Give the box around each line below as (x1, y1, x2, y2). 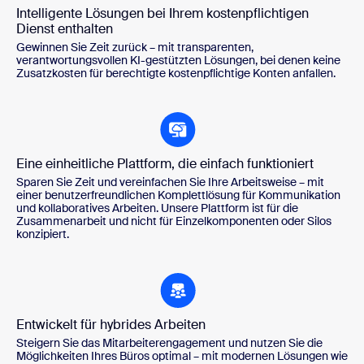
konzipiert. (16, 227, 69, 242)
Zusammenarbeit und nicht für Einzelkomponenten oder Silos (16, 214, 331, 229)
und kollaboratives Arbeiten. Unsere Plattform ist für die (16, 201, 298, 216)
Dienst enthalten (16, 20, 113, 38)
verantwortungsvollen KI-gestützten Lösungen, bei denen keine (16, 53, 340, 68)
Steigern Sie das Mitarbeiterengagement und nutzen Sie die (16, 336, 323, 351)
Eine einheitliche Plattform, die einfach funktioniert (16, 155, 314, 173)
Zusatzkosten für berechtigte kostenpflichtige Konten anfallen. (16, 66, 336, 81)
